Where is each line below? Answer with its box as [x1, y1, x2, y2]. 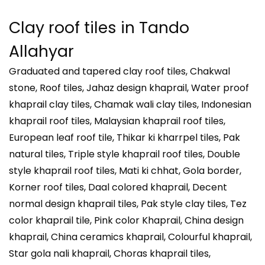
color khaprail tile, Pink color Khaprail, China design [9, 213, 244, 227]
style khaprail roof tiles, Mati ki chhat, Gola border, [9, 163, 241, 177]
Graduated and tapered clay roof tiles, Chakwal [9, 64, 230, 78]
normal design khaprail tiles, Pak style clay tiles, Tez [9, 196, 247, 211]
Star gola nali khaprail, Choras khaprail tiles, [9, 246, 211, 260]
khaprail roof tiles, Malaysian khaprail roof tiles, [9, 114, 225, 128]
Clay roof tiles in [9, 16, 135, 38]
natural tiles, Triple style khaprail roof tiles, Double [9, 147, 240, 161]
